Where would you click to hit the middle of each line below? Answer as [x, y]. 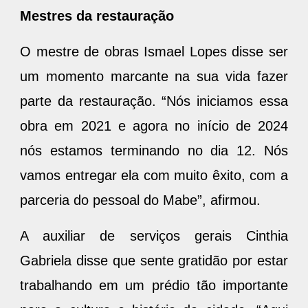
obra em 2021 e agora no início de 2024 [154, 125]
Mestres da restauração [97, 15]
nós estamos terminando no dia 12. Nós [154, 150]
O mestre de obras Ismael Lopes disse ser [154, 51]
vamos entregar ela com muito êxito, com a [154, 175]
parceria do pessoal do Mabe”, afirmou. [140, 200]
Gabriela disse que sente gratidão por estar [154, 260]
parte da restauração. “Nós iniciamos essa [154, 101]
